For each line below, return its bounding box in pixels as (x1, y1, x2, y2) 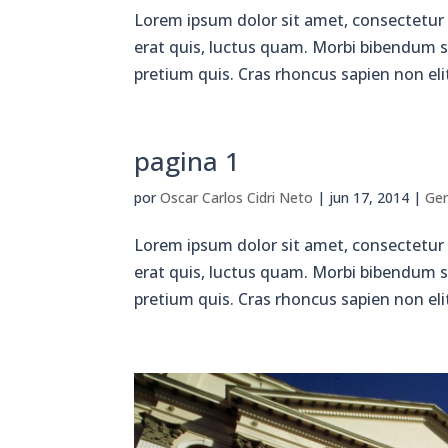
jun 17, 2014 (329, 188, 410, 208)
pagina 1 (134, 143, 241, 180)
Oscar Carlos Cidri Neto (160, 188, 314, 208)
